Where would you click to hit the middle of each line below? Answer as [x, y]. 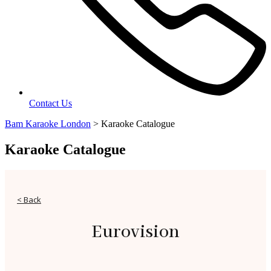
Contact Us [51, 103]
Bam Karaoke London [48, 123]
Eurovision [135, 233]
